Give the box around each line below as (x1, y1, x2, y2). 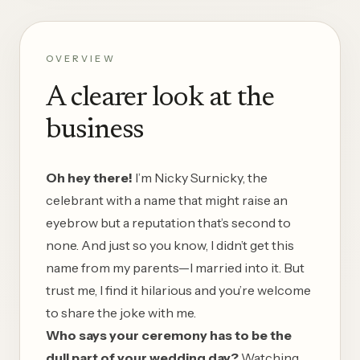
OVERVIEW (46, 52, 116, 64)
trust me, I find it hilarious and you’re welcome (46, 281, 311, 298)
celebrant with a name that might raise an (46, 191, 288, 208)
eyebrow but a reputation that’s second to (46, 214, 291, 231)
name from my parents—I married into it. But (46, 259, 305, 276)
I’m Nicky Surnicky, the (133, 169, 268, 186)
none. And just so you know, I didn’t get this (46, 236, 294, 253)
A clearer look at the (46, 84, 275, 113)
